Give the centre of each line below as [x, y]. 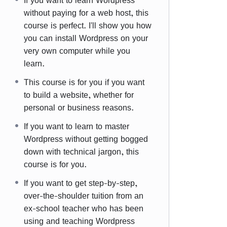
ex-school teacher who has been [84, 208]
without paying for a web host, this [86, 13]
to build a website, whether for [79, 95]
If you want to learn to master [77, 126]
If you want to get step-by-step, [81, 183]
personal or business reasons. [79, 107]
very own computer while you [77, 51]
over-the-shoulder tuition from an [84, 196]
